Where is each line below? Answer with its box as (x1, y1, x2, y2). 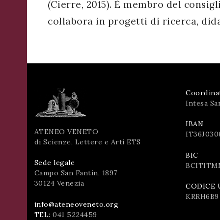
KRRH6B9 (186, 192, 219, 201)
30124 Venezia (34, 179, 84, 188)
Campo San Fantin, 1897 (34, 168, 117, 178)
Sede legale (34, 158, 75, 167)
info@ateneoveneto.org (34, 199, 118, 209)
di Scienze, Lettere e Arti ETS (34, 137, 141, 146)
